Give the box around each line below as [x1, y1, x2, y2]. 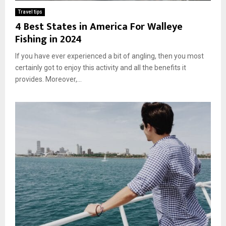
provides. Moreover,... [15, 75, 82, 83]
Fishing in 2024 [15, 30, 82, 48]
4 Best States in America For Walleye [15, 18, 183, 35]
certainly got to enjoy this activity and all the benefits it [15, 63, 186, 72]
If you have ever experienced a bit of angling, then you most [15, 51, 204, 60]
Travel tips [18, 9, 42, 15]
